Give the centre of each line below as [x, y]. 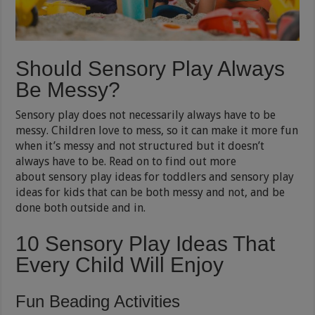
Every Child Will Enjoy [120, 264]
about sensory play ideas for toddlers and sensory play [155, 176]
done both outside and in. [81, 207]
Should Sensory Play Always [150, 68]
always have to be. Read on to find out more [126, 161]
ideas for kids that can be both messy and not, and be [150, 192]
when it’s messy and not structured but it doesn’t [140, 146]
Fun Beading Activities [98, 301]
